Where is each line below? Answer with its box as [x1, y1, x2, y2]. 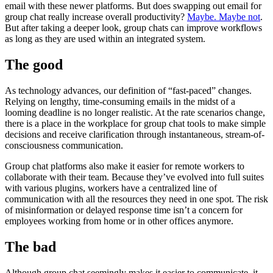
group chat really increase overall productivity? [5, 12, 187, 23]
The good [5, 57, 63, 73]
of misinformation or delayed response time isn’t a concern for [5, 205, 243, 216]
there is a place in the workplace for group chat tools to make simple [5, 118, 266, 129]
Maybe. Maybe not [187, 12, 260, 23]
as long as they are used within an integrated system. [5, 34, 205, 44]
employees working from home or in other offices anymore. [5, 216, 233, 227]
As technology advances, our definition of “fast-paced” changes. [5, 85, 252, 96]
